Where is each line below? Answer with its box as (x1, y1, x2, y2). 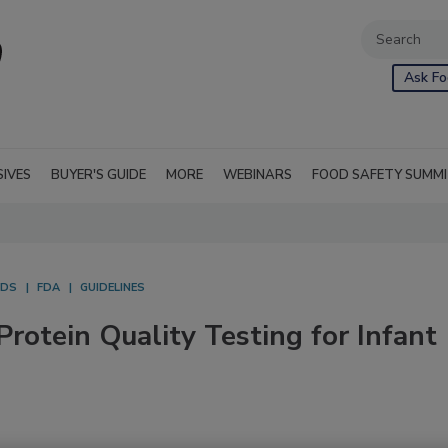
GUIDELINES (80, 280, 145, 295)
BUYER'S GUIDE (51, 166, 146, 184)
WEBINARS (223, 166, 292, 184)
